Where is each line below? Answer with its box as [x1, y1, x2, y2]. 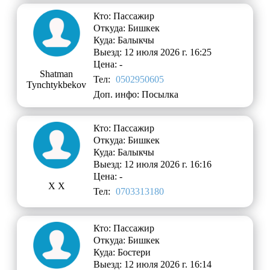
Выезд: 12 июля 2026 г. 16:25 [93, 47, 212, 58]
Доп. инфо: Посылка [93, 89, 179, 100]
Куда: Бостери [93, 247, 151, 258]
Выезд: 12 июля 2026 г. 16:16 [93, 159, 212, 170]
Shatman [40, 69, 74, 80]
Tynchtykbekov [27, 80, 87, 90]
